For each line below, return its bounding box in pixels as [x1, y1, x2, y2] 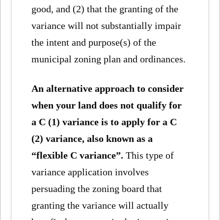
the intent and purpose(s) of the [31, 36, 157, 48]
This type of [123, 150, 174, 161]
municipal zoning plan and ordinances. [31, 53, 186, 64]
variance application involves [31, 166, 149, 178]
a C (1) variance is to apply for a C [31, 116, 177, 128]
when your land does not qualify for [31, 100, 182, 111]
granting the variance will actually [31, 200, 169, 211]
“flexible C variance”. [31, 150, 124, 161]
